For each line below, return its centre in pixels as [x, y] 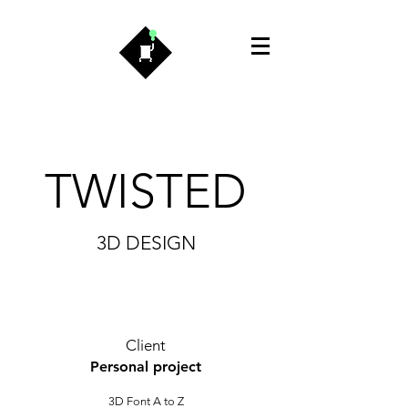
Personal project [146, 367]
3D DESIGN [146, 243]
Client [146, 345]
